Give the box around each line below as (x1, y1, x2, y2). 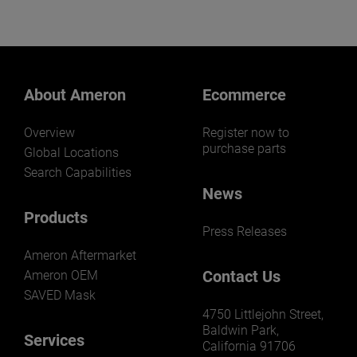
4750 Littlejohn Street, (202, 307, 324, 323)
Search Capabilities (24, 165, 131, 181)
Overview (24, 125, 75, 141)
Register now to (202, 125, 289, 141)
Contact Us (202, 267, 280, 287)
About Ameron (24, 85, 126, 105)
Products (24, 208, 88, 228)
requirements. (24, 20, 165, 49)
